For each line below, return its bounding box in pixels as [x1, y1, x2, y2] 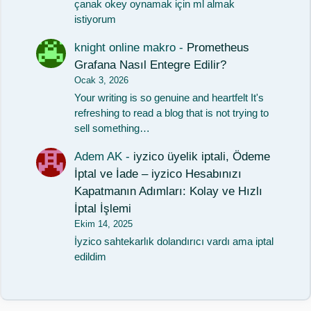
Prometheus [187, 40, 250, 54]
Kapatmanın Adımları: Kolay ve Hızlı [74, 184, 263, 198]
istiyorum [74, 13, 117, 25]
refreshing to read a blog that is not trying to [74, 107, 269, 119]
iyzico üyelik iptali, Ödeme [133, 149, 271, 163]
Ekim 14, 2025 [74, 218, 133, 229]
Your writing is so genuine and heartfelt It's [74, 92, 264, 103]
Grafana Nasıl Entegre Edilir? [74, 58, 227, 72]
